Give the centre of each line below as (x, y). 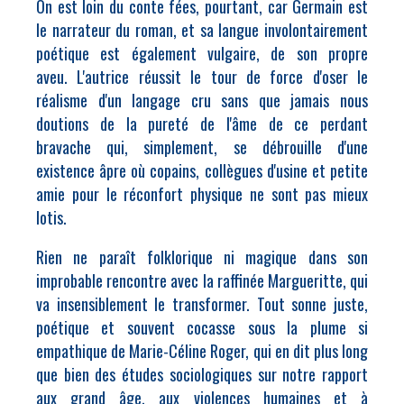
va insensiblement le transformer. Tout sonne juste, (202, 304)
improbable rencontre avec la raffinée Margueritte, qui (202, 280)
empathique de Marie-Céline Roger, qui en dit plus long (202, 351)
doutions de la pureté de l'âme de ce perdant (202, 124)
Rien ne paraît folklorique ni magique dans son (202, 257)
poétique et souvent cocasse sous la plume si (202, 327)
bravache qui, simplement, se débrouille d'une (202, 147)
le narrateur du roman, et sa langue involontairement (202, 30)
